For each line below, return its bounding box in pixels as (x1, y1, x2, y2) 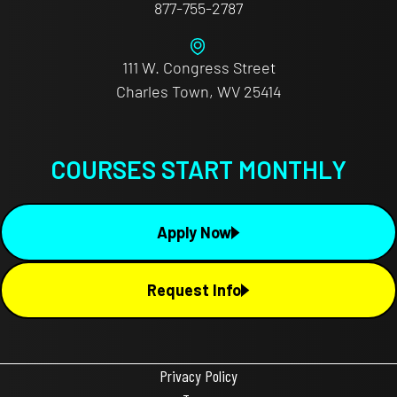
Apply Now (157, 222, 231, 242)
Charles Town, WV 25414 (115, 82, 282, 102)
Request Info (147, 280, 241, 300)
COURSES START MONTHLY (51, 154, 346, 185)
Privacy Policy (160, 366, 237, 386)
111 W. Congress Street (121, 58, 276, 78)
